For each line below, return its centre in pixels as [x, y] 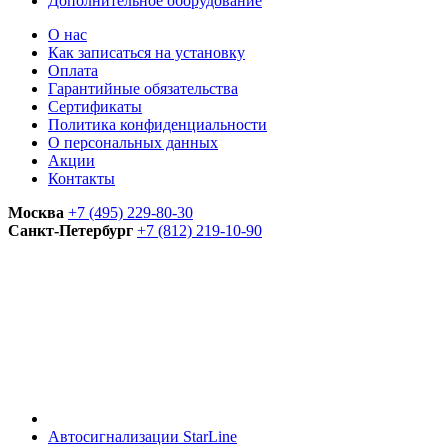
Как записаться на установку [146, 52]
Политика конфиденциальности [157, 124]
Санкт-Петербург [70, 230]
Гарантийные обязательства [143, 88]
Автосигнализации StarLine [142, 436]
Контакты [81, 178]
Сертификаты [95, 106]
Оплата [73, 70]
